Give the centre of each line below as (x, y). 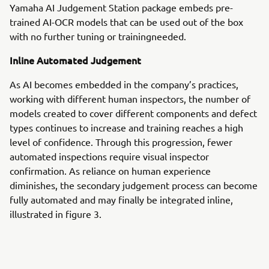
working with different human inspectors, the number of (130, 99)
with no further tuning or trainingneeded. (98, 36)
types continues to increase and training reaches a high (126, 128)
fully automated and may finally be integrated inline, (121, 200)
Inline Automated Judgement (75, 60)
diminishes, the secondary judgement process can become (134, 185)
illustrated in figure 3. (56, 214)
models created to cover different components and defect (133, 113)
